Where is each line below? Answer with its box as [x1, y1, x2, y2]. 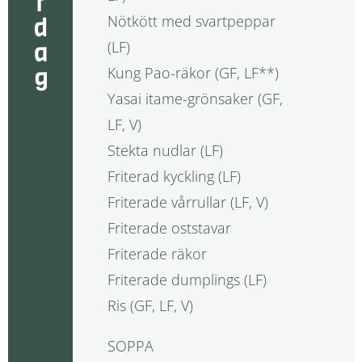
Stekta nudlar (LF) [107, 140, 223, 160]
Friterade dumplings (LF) [107, 269, 267, 289]
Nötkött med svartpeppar [107, 11, 276, 31]
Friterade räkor [107, 243, 207, 263]
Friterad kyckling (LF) [107, 166, 241, 186]
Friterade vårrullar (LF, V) [107, 192, 268, 212]
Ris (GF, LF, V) [107, 295, 193, 315]
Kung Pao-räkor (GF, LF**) [107, 62, 279, 82]
